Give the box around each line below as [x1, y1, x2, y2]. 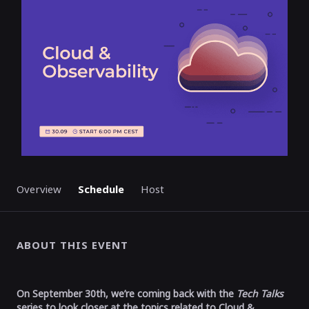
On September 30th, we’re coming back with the [17, 287, 237, 300]
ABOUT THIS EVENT [17, 238, 128, 252]
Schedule [78, 182, 124, 196]
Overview [17, 182, 61, 196]
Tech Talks [237, 287, 283, 300]
